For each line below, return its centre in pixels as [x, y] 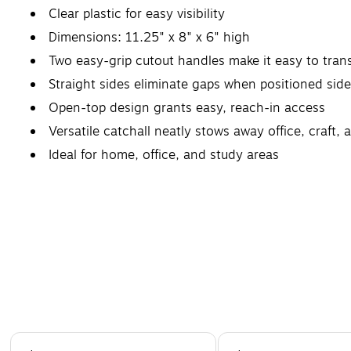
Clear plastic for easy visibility [137, 14]
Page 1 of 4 [38, 338]
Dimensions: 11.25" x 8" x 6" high [149, 37]
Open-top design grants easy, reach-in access [187, 108]
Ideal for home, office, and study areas [164, 155]
